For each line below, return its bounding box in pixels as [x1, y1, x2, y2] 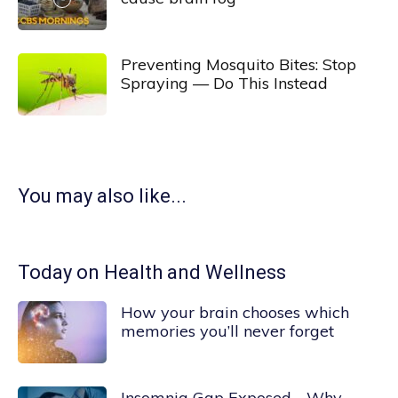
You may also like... [18, 185, 187, 207]
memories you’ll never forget [121, 321, 334, 341]
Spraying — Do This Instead [121, 73, 328, 93]
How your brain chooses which [121, 302, 349, 322]
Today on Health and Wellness [18, 261, 286, 283]
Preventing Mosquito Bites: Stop [121, 54, 356, 75]
